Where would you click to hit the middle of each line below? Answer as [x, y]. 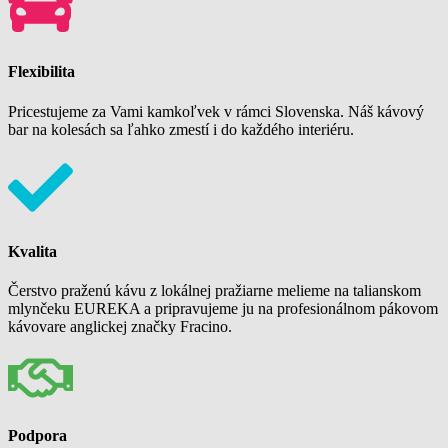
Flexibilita [41, 72]
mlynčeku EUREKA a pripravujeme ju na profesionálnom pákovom [223, 309]
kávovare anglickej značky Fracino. [120, 327]
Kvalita [32, 251]
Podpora [37, 436]
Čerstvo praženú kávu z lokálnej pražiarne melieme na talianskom [214, 291]
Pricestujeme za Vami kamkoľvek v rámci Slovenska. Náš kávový [216, 111]
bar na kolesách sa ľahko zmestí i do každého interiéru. [181, 129]
